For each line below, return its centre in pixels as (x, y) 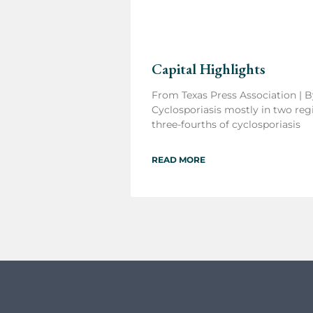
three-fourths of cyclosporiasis (226, 124)
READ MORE (179, 159)
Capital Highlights (209, 68)
